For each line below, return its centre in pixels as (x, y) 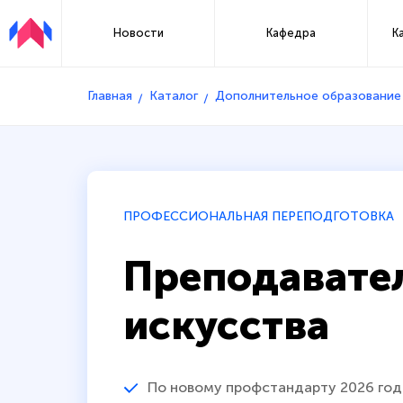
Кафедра (291, 32)
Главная (110, 95)
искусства (226, 325)
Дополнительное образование (308, 95)
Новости (138, 32)
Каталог (174, 95)
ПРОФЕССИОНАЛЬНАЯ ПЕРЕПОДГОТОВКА (259, 216)
